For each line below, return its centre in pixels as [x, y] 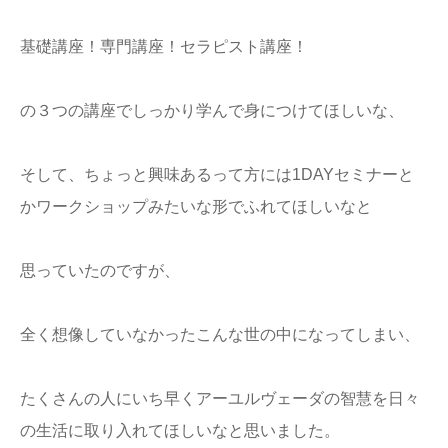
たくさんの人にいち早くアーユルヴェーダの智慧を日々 [220, 399]
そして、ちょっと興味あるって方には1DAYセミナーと [217, 175]
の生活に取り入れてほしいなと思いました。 [180, 431]
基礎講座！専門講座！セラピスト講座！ [164, 47]
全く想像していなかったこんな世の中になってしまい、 [220, 335]
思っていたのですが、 [100, 271]
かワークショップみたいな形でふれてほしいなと [196, 207]
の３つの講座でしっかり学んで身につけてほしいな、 [212, 111]
